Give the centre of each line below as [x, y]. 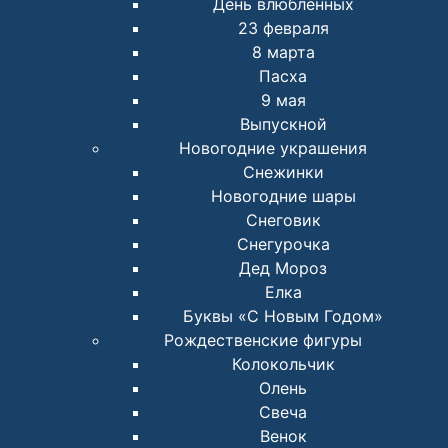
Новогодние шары [283, 196]
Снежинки [283, 172]
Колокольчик [283, 364]
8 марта [283, 52]
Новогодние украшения [273, 148]
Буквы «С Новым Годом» [283, 316]
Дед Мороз [283, 268]
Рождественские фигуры [263, 340]
